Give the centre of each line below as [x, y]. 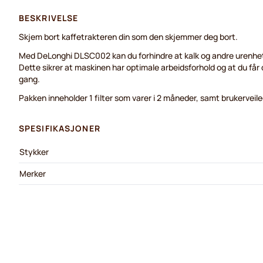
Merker [33, 173]
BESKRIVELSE [49, 18]
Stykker [34, 152]
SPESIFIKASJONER [60, 128]
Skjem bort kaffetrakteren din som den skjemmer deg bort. [128, 37]
